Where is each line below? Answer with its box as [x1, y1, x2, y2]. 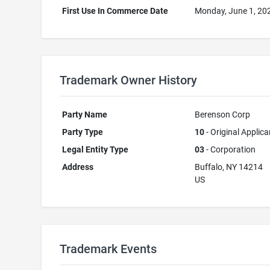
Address [62, 162, 94, 172]
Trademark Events [59, 242, 157, 256]
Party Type [62, 127, 104, 137]
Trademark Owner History [59, 73, 197, 87]
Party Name [62, 110, 108, 119]
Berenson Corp [195, 110, 251, 119]
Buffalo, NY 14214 [195, 162, 263, 172]
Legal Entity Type [62, 145, 129, 154]
